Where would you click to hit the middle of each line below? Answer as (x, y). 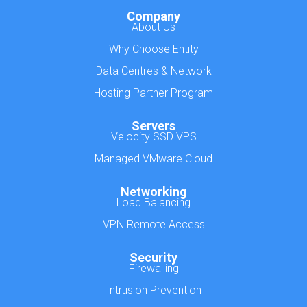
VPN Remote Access (153, 224)
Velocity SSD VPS (153, 137)
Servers (153, 126)
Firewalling (153, 268)
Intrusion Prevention (153, 290)
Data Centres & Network (153, 71)
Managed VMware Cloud (153, 159)
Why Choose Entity (153, 49)
